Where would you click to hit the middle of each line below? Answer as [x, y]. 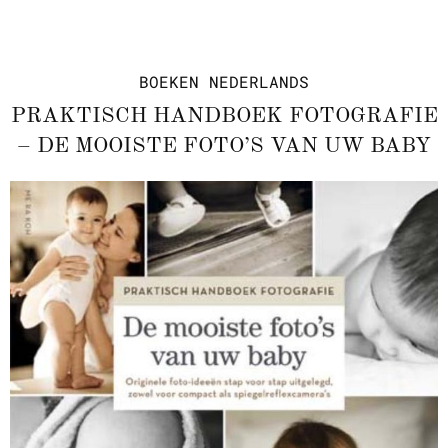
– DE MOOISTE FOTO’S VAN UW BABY [224, 146]
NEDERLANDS [259, 81]
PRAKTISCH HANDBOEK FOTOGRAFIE [224, 116]
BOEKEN [169, 81]
